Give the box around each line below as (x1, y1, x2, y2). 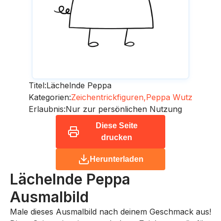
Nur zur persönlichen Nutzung (66, 104, 182, 114)
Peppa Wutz (146, 92, 192, 102)
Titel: (29, 80, 46, 90)
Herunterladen (89, 154, 144, 163)
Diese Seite (95, 121, 138, 130)
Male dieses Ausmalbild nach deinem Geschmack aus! (10, 206, 211, 217)
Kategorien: (29, 92, 71, 102)
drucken (101, 133, 132, 142)
